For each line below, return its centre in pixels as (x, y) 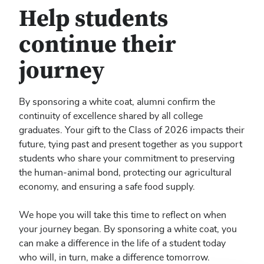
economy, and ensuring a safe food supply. (107, 187)
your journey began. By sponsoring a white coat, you (128, 229)
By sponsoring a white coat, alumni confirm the (117, 102)
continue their (98, 46)
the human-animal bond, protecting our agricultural (125, 172)
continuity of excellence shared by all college (111, 116)
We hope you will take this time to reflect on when (123, 215)
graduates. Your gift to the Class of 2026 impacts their (132, 130)
